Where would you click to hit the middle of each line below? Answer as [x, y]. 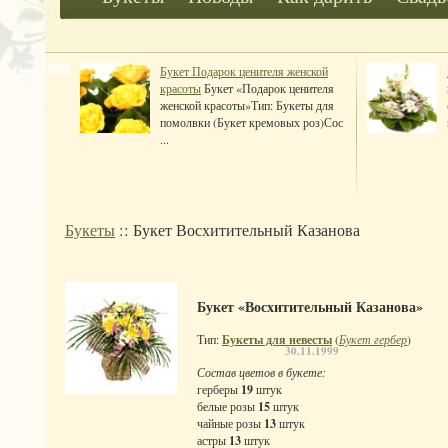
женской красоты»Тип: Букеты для [247, 105]
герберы [219, 389]
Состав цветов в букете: [261, 372]
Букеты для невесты [277, 340]
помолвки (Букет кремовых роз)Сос [251, 122]
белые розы [227, 406]
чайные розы [230, 423]
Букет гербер [373, 339]
